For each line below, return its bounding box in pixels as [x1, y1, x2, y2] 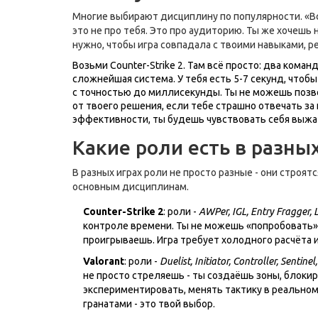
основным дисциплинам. [72, 180, 189, 192]
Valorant [83, 255, 124, 267]
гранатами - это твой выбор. [83, 297, 215, 309]
